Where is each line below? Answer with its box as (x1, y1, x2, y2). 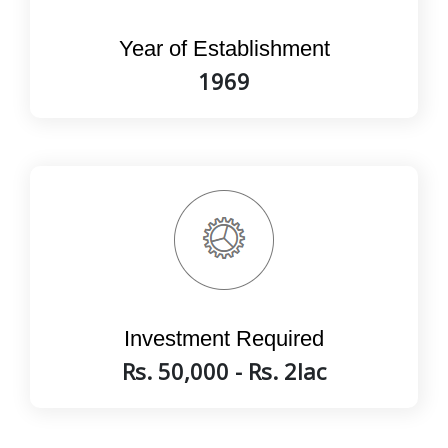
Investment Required (124, 326, 324, 352)
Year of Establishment (118, 36, 330, 62)
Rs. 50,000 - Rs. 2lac (122, 356, 326, 387)
